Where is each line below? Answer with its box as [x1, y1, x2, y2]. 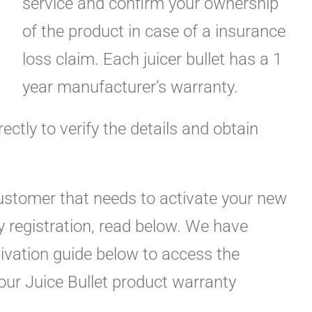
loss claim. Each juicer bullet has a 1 [22, 49, 282, 70]
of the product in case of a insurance [22, 22, 286, 42]
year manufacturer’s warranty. [22, 77, 238, 97]
